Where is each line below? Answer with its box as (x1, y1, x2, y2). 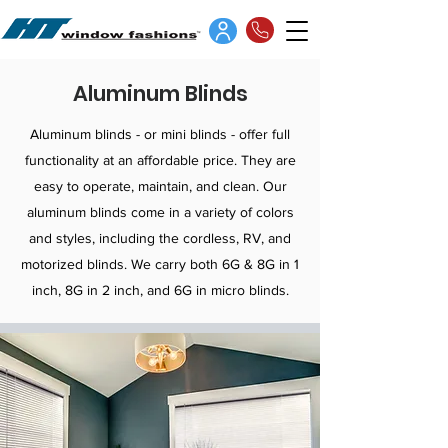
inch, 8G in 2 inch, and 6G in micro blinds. (31, 282, 289, 298)
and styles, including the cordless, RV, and (29, 230, 291, 246)
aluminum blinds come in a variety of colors (26, 204, 294, 220)
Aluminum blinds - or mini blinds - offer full (30, 126, 290, 142)
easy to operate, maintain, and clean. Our (33, 178, 287, 194)
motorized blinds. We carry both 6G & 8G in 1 (21, 256, 299, 272)
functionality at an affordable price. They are (24, 152, 296, 168)
